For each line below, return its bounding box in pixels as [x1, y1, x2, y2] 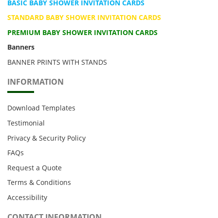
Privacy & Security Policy [7, 133, 86, 143]
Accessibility [7, 193, 47, 202]
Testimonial [7, 118, 45, 128]
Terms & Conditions [7, 178, 71, 187]
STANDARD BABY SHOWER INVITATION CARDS [7, 13, 161, 22]
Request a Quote [7, 163, 62, 172]
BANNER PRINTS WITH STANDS [7, 57, 107, 67]
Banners [7, 42, 35, 52]
